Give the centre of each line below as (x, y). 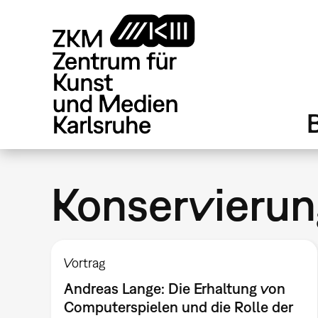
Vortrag (85, 263)
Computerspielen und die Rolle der (179, 306)
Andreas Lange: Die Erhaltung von (175, 288)
